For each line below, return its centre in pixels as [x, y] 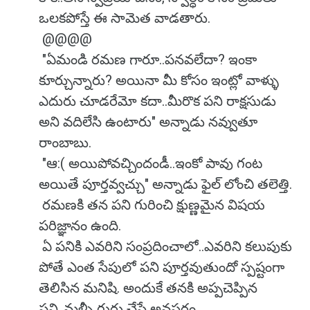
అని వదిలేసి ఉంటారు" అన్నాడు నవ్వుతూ [148, 122]
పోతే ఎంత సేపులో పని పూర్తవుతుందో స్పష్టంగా [162, 267]
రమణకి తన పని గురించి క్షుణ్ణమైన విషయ [152, 205]
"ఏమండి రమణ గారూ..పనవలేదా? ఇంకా [148, 60]
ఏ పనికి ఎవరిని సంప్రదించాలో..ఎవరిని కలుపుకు [165, 246]
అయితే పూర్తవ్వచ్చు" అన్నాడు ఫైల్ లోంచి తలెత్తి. [167, 184]
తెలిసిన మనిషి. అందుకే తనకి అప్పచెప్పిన [148, 288]
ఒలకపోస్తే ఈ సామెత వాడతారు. [126, 18]
